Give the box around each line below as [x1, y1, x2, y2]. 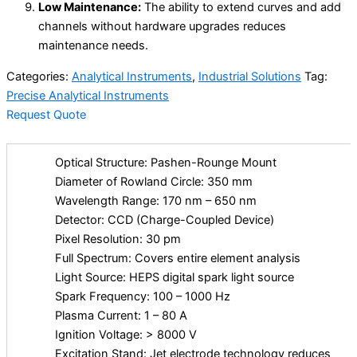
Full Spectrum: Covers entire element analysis [55, 250, 300, 265]
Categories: [6, 69, 72, 84]
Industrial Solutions [198, 69, 301, 84]
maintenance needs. [38, 38, 148, 53]
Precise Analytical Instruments [6, 88, 169, 103]
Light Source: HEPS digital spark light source [55, 269, 294, 284]
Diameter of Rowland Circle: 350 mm [55, 174, 253, 189]
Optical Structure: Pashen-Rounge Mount [55, 155, 277, 170]
